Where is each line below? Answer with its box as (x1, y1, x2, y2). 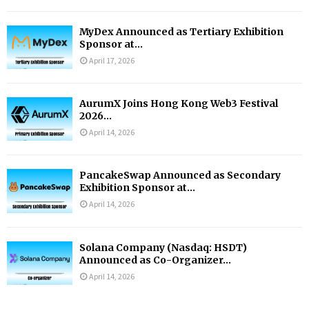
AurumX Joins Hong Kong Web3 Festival (79, 97, 278, 110)
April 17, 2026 (89, 54, 134, 66)
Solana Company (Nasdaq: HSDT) (79, 241, 247, 254)
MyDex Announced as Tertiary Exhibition (79, 25, 283, 38)
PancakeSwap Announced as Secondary (79, 169, 281, 182)
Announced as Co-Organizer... (79, 253, 231, 266)
